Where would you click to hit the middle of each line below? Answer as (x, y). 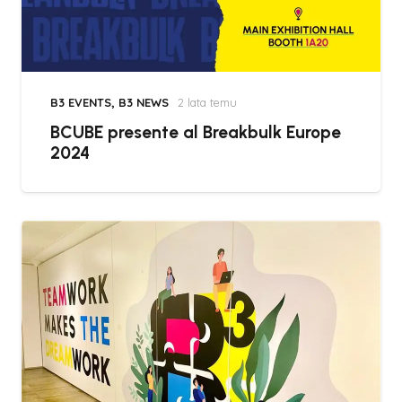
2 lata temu (207, 102)
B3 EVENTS (81, 102)
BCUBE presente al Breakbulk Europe (196, 132)
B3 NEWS (144, 102)
